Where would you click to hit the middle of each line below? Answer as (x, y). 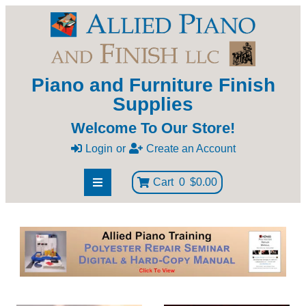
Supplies (153, 105)
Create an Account (191, 149)
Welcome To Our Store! (153, 128)
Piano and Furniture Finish (153, 85)
